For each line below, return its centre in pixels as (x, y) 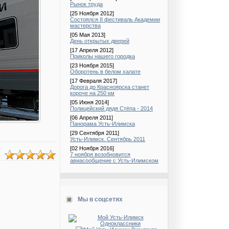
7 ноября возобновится (100, 154)
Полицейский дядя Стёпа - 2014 (111, 108)
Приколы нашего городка (102, 56)
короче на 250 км (92, 93)
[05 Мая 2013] (88, 35)
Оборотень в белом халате (105, 72)
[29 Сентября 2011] (95, 133)
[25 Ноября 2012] (92, 13)
